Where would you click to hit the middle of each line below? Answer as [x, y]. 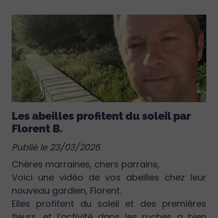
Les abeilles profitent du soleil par [101, 116]
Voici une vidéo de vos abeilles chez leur [109, 177]
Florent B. [37, 128]
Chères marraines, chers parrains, [86, 164]
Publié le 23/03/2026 [56, 147]
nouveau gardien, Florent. [66, 190]
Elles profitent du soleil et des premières [109, 203]
